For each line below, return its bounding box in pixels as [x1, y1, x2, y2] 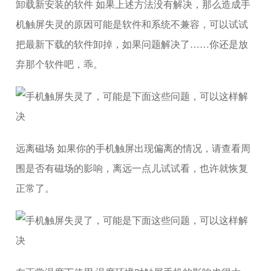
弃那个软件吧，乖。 [16, 59, 103, 70]
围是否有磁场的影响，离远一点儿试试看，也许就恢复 [16, 163, 249, 174]
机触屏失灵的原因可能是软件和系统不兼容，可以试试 [16, 19, 249, 30]
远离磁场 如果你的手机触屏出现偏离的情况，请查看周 [16, 143, 251, 154]
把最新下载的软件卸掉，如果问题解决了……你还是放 [16, 39, 249, 50]
